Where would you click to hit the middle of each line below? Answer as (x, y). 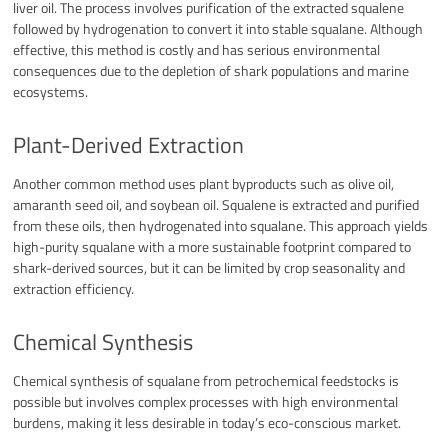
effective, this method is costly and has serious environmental (197, 50)
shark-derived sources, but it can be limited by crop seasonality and (209, 267)
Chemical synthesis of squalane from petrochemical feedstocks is (206, 380)
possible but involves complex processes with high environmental (206, 401)
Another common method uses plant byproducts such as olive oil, (204, 183)
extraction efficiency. (74, 288)
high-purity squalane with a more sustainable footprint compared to (212, 246)
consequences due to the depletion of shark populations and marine (211, 71)
